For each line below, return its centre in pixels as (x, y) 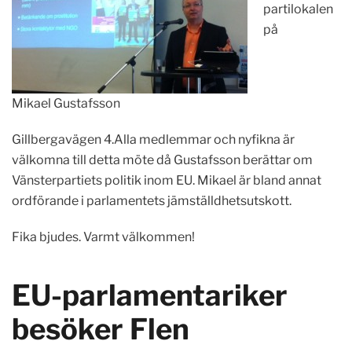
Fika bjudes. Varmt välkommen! (103, 237)
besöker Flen (101, 329)
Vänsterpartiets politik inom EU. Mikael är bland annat (167, 180)
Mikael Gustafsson (66, 103)
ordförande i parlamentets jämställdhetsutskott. (152, 201)
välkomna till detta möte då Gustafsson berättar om (162, 160)
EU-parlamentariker (150, 295)
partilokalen (298, 9)
